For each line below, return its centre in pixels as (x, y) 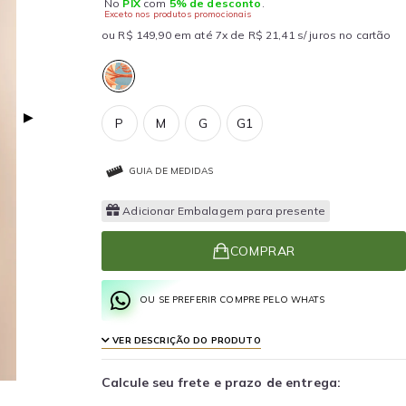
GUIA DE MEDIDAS (171, 170)
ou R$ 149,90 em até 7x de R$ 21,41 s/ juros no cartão (246, 35)
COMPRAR (263, 251)
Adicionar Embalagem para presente (224, 210)
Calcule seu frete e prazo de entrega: (222, 382)
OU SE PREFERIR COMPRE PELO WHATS (232, 300)
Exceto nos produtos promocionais (178, 14)
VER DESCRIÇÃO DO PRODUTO (185, 340)
